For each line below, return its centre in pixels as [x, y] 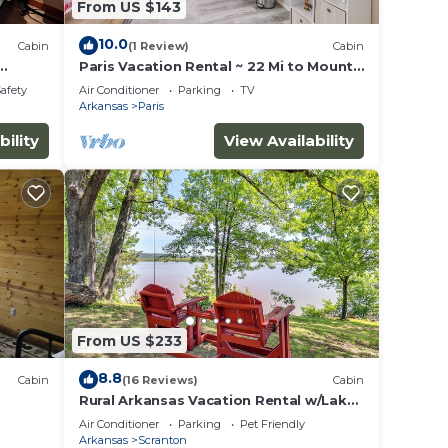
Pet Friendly [272, 424]
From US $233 [129, 340]
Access [104, 418]
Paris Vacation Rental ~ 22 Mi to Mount [216, 66]
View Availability [289, 141]
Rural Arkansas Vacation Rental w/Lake [217, 400]
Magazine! [115, 84]
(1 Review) [158, 45]
